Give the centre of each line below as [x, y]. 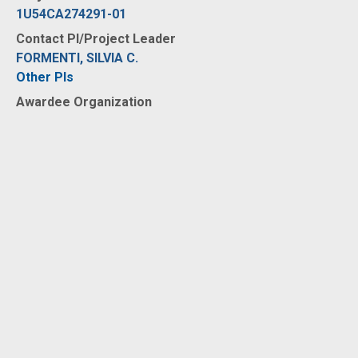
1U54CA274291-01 [71, 14]
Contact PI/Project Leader [96, 39]
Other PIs [45, 77]
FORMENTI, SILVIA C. [77, 58]
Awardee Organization [84, 102]
